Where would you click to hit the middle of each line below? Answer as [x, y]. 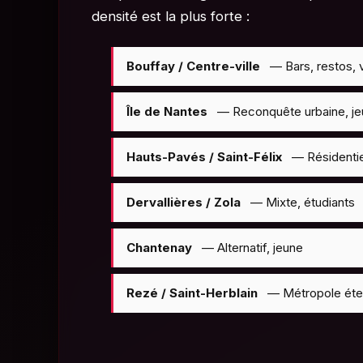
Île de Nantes [167, 112]
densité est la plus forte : [171, 17]
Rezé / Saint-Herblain [192, 293]
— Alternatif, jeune [251, 248]
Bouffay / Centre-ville [193, 66]
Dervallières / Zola [184, 203]
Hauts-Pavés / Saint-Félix [204, 157]
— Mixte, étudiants [301, 203]
